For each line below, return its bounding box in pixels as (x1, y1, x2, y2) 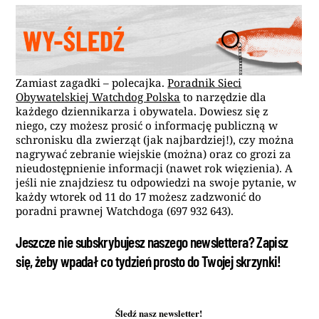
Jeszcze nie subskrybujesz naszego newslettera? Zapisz (16, 232, 288, 251)
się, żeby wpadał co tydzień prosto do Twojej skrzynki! (16, 251, 281, 270)
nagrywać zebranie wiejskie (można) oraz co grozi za (16, 147, 292, 162)
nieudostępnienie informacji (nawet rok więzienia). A (16, 161, 293, 176)
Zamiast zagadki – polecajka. (16, 75, 168, 90)
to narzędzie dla (180, 90, 267, 105)
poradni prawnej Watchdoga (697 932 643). (16, 204, 234, 219)
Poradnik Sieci (167, 75, 242, 90)
